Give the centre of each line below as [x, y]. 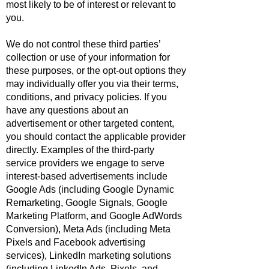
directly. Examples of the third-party [80, 150]
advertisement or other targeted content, [90, 123]
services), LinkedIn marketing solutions [89, 255]
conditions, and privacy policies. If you [86, 97]
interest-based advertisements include [87, 176]
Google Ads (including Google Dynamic [90, 189]
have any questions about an [67, 110]
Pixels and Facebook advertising [76, 242]
